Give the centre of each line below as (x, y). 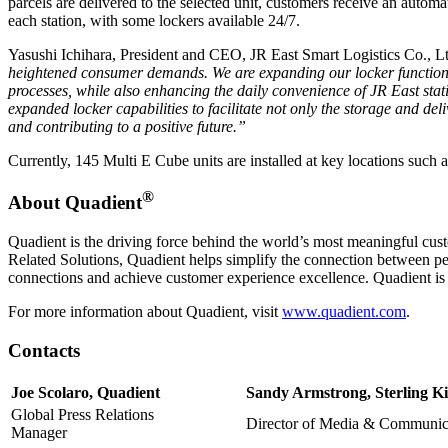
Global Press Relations (82, 414)
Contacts (44, 350)
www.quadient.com (344, 312)
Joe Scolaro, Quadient (85, 392)
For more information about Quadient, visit (145, 312)
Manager (39, 432)
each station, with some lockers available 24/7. (154, 20)
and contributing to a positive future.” (127, 126)
